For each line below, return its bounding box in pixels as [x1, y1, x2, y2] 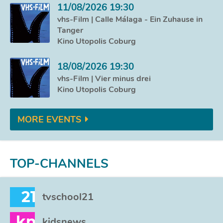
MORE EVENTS [17, 113, 81, 125]
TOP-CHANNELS [10, 155, 109, 172]
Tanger [57, 25, 83, 36]
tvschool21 [42, 190, 94, 204]
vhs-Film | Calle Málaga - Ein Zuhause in [57, 14, 203, 25]
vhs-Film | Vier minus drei [57, 73, 151, 84]
